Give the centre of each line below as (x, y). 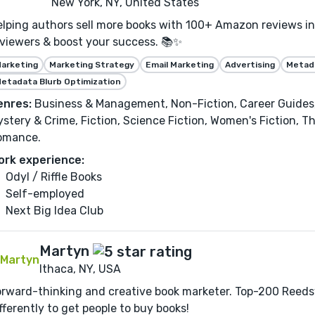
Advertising (250, 64)
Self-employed (45, 193)
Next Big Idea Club (54, 210)
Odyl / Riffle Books (54, 176)
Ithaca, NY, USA (80, 269)
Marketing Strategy (92, 64)
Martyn (64, 251)
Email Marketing (180, 64)
